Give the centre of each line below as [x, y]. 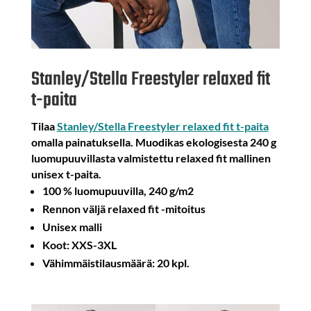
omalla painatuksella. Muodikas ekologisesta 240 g [153, 142]
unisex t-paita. [66, 174]
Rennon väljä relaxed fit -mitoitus [124, 209]
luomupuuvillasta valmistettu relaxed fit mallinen [151, 158]
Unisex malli [72, 227]
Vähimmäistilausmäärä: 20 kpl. [116, 263]
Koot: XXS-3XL [79, 245]
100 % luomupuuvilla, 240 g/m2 [118, 191]
